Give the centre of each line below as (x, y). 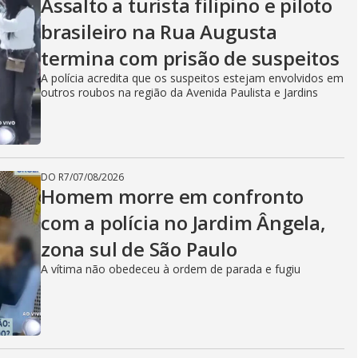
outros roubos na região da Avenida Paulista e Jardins (179, 92)
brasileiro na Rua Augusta (159, 32)
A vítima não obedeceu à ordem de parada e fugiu (171, 269)
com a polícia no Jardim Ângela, (183, 223)
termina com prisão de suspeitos (190, 58)
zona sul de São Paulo (139, 249)
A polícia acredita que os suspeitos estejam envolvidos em (192, 78)
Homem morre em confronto (173, 196)
